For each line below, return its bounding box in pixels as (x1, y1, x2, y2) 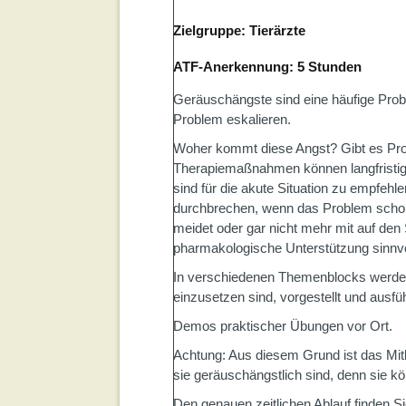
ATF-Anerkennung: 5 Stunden (173, 59, 362, 74)
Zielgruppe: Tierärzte (173, 23, 305, 38)
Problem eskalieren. (173, 111, 291, 127)
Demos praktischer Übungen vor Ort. (173, 318, 392, 333)
